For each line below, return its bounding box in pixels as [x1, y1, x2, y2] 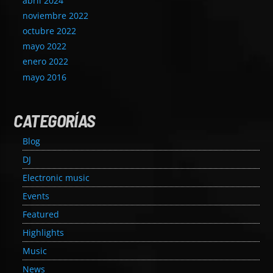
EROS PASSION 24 [66, 78, 146, 92]
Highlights [23, 227, 65, 239]
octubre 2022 [23, 24, 77, 37]
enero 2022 [23, 55, 69, 68]
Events [23, 190, 50, 202]
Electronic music [23, 172, 90, 184]
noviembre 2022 [23, 9, 89, 21]
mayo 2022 [23, 40, 67, 52]
